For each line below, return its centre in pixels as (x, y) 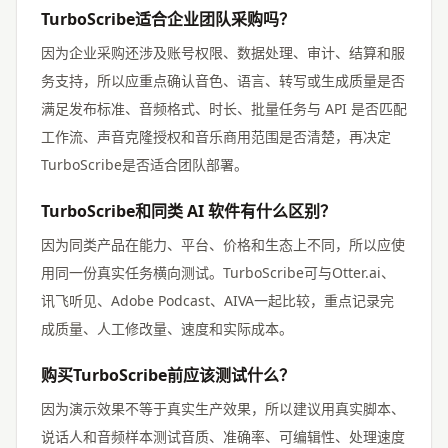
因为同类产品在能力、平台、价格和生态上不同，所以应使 (223, 244)
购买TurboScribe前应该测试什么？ (168, 374)
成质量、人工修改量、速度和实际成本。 (167, 328)
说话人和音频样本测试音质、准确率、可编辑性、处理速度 (223, 436)
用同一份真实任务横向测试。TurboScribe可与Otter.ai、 (218, 272)
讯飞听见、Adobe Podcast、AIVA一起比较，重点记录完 (217, 300)
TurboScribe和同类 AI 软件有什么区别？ (188, 210)
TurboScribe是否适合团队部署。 (144, 164)
